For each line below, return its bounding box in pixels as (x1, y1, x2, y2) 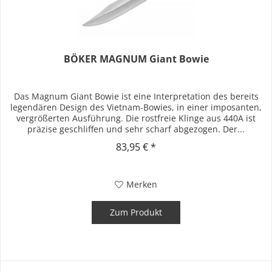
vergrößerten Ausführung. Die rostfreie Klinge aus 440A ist (16, 112, 256, 124)
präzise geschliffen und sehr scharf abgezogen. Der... (27, 123, 245, 135)
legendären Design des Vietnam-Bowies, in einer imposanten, (10, 101, 262, 114)
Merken (126, 178, 158, 191)
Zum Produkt (110, 206, 163, 219)
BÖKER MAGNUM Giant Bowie (63, 52, 209, 66)
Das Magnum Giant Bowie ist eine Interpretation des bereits (13, 90, 259, 103)
